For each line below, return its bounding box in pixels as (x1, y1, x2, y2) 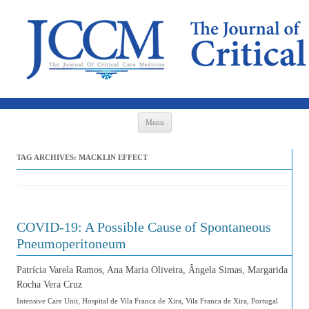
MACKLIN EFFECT (79, 153, 148, 161)
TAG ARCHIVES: (17, 153, 79, 161)
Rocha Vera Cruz (17, 279, 82, 290)
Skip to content (171, 112, 231, 122)
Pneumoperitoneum (17, 236, 126, 251)
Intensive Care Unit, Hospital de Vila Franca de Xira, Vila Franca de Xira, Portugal (17, 297, 278, 305)
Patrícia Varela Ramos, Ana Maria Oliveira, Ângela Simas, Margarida (17, 265, 288, 275)
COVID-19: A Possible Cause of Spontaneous (17, 219, 271, 235)
